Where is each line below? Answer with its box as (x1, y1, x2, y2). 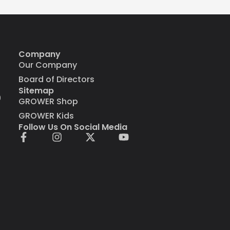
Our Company (18, 59, 77, 71)
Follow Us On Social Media (18, 121, 127, 133)
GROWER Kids (18, 109, 74, 122)
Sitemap (18, 84, 54, 97)
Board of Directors (18, 73, 94, 85)
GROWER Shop (18, 95, 78, 107)
